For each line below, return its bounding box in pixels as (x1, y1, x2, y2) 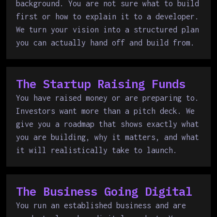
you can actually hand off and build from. (16, 38, 195, 47)
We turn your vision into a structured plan (16, 25, 200, 34)
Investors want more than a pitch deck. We (16, 107, 195, 115)
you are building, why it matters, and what (16, 133, 200, 141)
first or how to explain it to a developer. (16, 12, 200, 21)
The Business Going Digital (16, 184, 193, 199)
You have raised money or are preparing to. (16, 93, 200, 102)
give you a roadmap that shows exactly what (16, 120, 200, 128)
